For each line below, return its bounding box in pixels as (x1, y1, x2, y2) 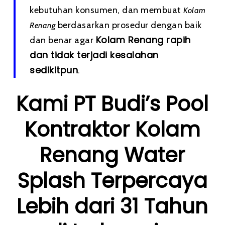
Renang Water (40, 141, 185, 169)
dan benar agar (30, 35, 96, 46)
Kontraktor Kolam (24, 116, 200, 144)
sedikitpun (30, 64, 78, 76)
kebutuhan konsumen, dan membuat (30, 5, 184, 16)
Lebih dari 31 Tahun (17, 192, 208, 220)
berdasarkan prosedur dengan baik (55, 20, 202, 31)
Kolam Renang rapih (95, 34, 191, 46)
